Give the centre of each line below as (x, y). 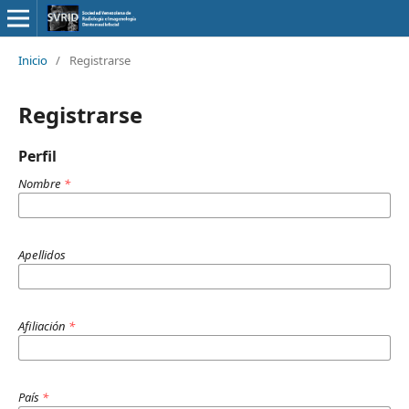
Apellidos (42, 254)
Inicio (32, 60)
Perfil (37, 156)
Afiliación (43, 325)
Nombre (41, 183)
